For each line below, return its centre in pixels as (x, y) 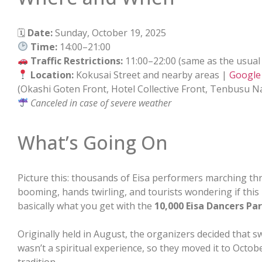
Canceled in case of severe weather (101, 103)
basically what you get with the (86, 206)
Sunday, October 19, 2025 (109, 32)
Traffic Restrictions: (77, 61)
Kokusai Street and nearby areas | (152, 75)
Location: (52, 75)
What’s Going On (93, 142)
